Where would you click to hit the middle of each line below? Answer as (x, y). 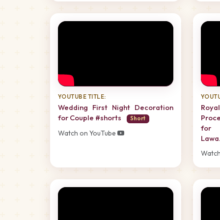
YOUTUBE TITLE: (82, 97)
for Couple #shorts (90, 118)
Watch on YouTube (88, 133)
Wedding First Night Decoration (116, 108)
